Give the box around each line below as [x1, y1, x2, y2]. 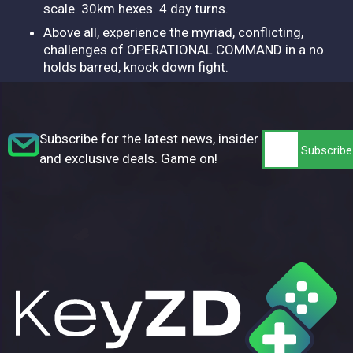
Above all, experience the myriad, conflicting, [43, 24, 303, 40]
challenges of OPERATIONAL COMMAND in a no [43, 41, 324, 58]
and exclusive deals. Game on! [39, 150, 217, 166]
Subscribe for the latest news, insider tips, [39, 130, 286, 147]
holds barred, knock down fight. [43, 58, 229, 75]
